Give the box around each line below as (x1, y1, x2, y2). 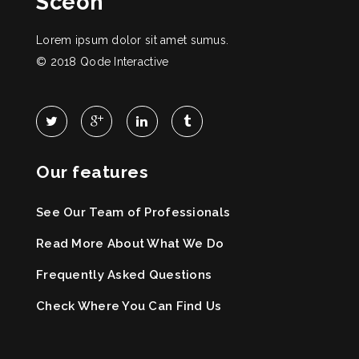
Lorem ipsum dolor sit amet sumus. (36, 33, 229, 46)
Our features (36, 161, 149, 182)
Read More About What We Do (36, 236, 224, 251)
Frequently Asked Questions (36, 267, 212, 282)
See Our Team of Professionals (36, 204, 231, 220)
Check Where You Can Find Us (36, 298, 222, 313)
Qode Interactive (79, 54, 169, 68)
